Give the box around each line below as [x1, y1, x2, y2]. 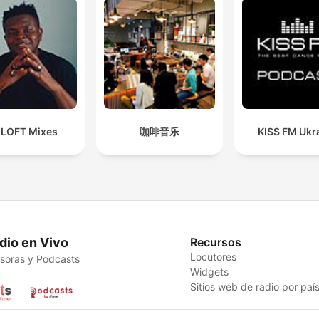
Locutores [190, 250, 237, 263]
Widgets [190, 265, 229, 278]
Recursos [190, 234, 242, 249]
